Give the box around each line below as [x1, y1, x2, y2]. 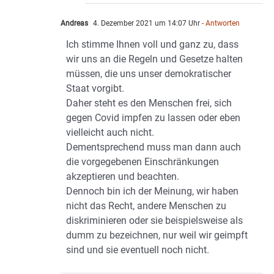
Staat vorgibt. [66, 83, 124, 95]
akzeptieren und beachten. [66, 171, 179, 183]
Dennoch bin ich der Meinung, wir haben [66, 185, 239, 198]
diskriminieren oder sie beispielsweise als [66, 215, 243, 227]
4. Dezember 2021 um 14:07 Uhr [91, 19, 200, 28]
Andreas [61, 19, 88, 28]
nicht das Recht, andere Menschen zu [66, 200, 226, 212]
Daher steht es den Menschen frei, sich [66, 97, 232, 109]
